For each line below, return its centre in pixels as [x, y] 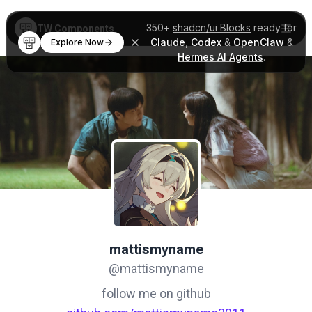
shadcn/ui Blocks [211, 28]
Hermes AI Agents [220, 57]
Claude [167, 42]
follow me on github [156, 294]
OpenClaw [258, 42]
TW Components [76, 29]
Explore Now [77, 42]
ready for [273, 28]
